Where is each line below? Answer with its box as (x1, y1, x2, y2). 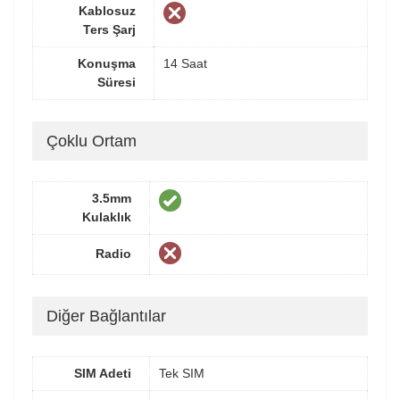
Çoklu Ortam (46, 132, 137, 150)
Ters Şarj (83, 22, 136, 37)
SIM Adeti (74, 366, 131, 381)
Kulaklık (82, 210, 131, 225)
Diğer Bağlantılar (46, 307, 166, 325)
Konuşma (78, 56, 136, 71)
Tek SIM (159, 366, 204, 381)
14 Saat (163, 56, 207, 71)
